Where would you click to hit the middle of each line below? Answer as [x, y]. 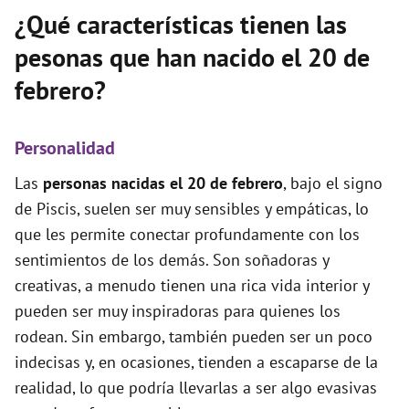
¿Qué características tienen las [181, 24]
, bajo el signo [333, 183]
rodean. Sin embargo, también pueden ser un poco [194, 336]
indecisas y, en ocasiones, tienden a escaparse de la [196, 362]
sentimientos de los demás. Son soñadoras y [172, 260]
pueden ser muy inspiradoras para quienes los [178, 311]
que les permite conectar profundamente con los [187, 234]
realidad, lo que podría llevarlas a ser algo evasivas [196, 388]
